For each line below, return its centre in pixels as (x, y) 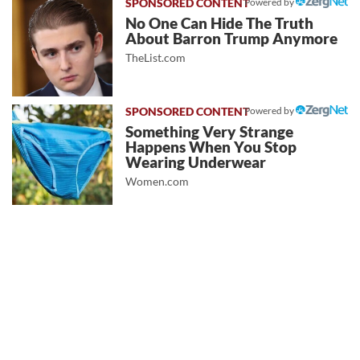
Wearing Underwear (196, 162)
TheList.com (156, 57)
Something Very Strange (210, 131)
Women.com (157, 181)
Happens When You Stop (211, 147)
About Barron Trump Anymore (232, 38)
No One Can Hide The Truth (220, 23)
